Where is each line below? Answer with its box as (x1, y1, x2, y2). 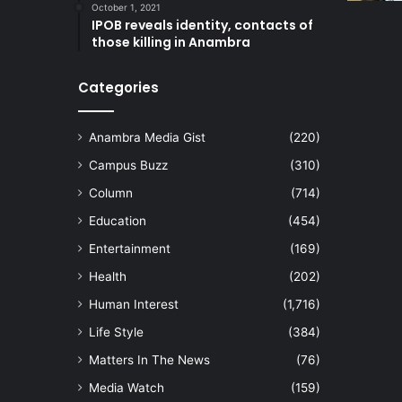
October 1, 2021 (92, 2, 161, 13)
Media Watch (89, 380, 164, 396)
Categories (78, 78, 159, 98)
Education (89, 214, 146, 229)
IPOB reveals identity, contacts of (92, 16, 313, 35)
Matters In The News (89, 353, 210, 368)
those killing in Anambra (92, 33, 250, 52)
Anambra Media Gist (89, 130, 205, 145)
